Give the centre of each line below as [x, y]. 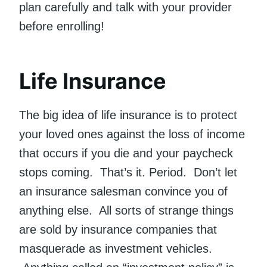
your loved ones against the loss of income [132, 134]
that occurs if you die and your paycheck [126, 153]
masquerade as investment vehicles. [116, 249]
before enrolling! [62, 27]
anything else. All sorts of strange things [126, 211]
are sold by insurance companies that [118, 230]
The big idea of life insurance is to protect [128, 115]
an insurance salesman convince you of [123, 192]
